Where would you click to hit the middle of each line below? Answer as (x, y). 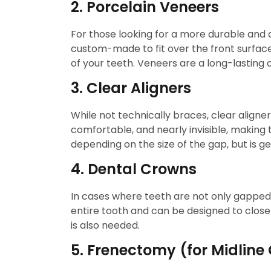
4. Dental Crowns (134, 169)
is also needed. (105, 225)
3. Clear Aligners (131, 88)
